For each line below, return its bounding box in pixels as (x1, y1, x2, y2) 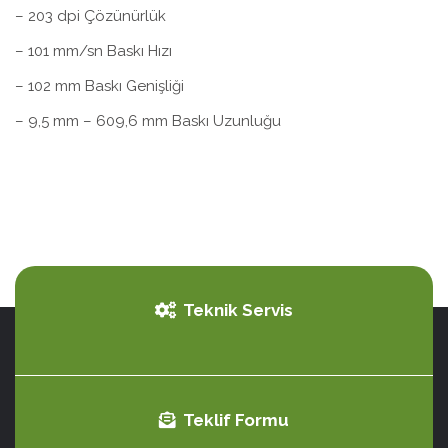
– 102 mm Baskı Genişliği (15, 76, 184, 95)
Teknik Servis (183, 299, 293, 320)
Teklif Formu (183, 409, 289, 430)
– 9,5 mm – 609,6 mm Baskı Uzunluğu (15, 111, 281, 130)
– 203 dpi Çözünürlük (15, 6, 166, 25)
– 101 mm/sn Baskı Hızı (15, 41, 172, 60)
